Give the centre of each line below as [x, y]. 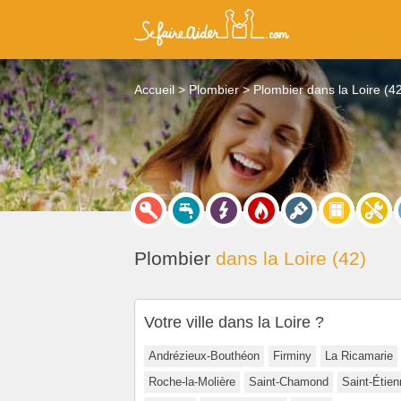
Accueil [154, 90]
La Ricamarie [359, 355]
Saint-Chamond [289, 381]
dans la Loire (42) [288, 259]
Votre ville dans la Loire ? [234, 322]
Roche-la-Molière [192, 381]
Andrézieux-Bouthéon [204, 355]
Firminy [292, 355]
